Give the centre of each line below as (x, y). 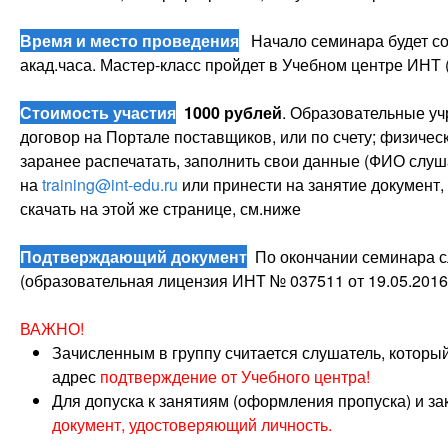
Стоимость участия (98, 112)
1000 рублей (233, 112)
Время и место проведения (129, 40)
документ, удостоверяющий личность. (192, 424)
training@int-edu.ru (110, 184)
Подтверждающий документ (133, 256)
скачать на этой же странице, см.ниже (160, 208)
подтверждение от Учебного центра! (235, 376)
